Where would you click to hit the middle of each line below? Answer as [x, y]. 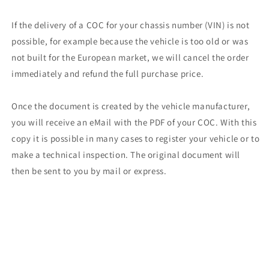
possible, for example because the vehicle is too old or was [130, 41]
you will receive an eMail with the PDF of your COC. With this [134, 122]
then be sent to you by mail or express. [89, 171]
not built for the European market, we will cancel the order [130, 57]
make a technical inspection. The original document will [126, 155]
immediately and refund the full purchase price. [108, 74]
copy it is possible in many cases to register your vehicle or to [136, 138]
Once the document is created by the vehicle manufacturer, [131, 106]
